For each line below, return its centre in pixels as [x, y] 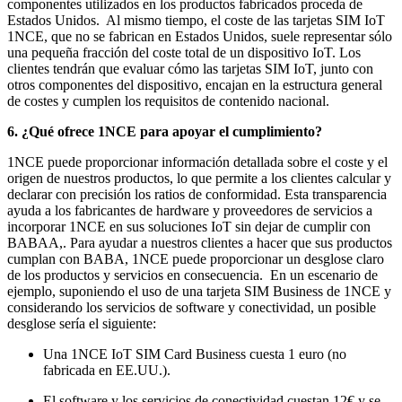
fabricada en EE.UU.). [107, 370]
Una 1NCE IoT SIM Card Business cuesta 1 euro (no [195, 354]
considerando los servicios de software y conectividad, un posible [192, 307]
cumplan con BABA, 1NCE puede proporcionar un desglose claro [196, 258]
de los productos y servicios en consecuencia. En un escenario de [192, 275]
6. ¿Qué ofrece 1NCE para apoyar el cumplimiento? [165, 131]
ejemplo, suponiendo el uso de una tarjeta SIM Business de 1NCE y [199, 291]
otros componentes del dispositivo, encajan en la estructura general [195, 84]
